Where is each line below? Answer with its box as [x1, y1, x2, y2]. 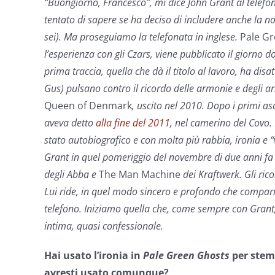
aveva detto [44, 116, 96, 130]
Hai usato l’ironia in [44, 249, 141, 262]
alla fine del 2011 [96, 116, 170, 130]
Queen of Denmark [44, 99, 132, 112]
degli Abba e [44, 168, 99, 181]
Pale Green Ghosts [143, 249, 230, 262]
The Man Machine [99, 168, 180, 181]
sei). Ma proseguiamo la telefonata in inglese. [44, 30, 240, 44]
